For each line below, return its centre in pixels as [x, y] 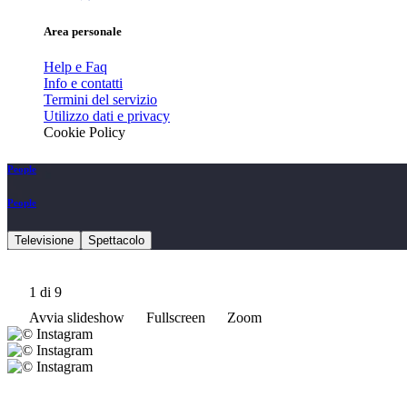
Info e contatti [83, 84]
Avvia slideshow [77, 318]
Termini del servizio [100, 100]
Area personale [83, 32]
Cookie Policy [84, 133]
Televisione [44, 241]
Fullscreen [176, 318]
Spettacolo [116, 241]
